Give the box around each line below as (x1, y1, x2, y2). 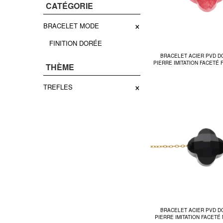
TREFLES (43, 82, 73, 92)
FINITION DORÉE (49, 38, 102, 48)
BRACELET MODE (43, 21, 99, 31)
